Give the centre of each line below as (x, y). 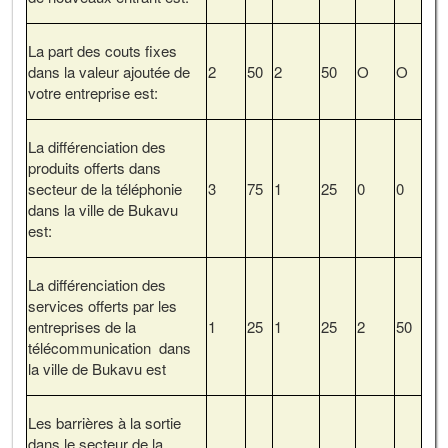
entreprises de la (81, 326)
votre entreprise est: (92, 92)
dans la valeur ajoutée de (108, 71)
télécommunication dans (109, 347)
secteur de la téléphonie (104, 188)
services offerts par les (102, 305)
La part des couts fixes (102, 50)
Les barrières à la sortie (104, 422)
